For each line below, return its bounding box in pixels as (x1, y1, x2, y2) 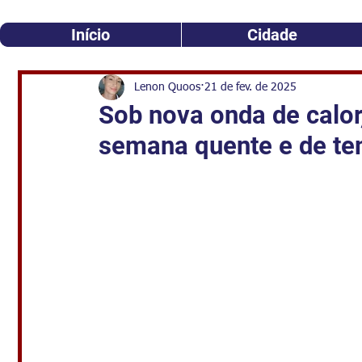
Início (71, 25, 110, 44)
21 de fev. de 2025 (204, 81, 297, 93)
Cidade (246, 25, 297, 44)
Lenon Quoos (134, 81, 200, 93)
